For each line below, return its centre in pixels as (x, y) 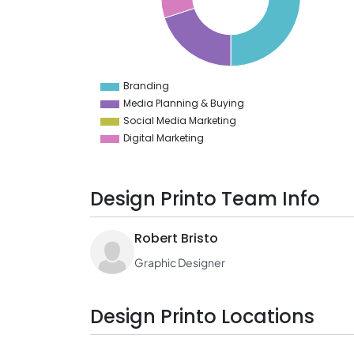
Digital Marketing (164, 138)
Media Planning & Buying (184, 103)
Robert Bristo (176, 238)
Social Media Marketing (180, 121)
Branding (146, 86)
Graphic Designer (180, 262)
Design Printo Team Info (205, 199)
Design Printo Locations (202, 316)
